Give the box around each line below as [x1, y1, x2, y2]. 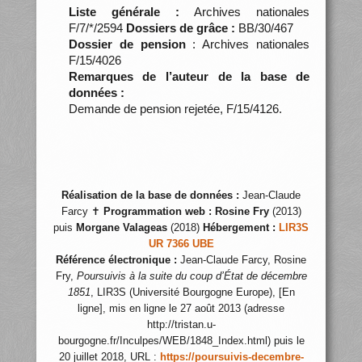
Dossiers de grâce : [125, 20, 238, 35]
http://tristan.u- [146, 319, 216, 330]
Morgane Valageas [76, 222, 167, 234]
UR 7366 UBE [148, 238, 214, 250]
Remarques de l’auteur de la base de [68, 69, 310, 83]
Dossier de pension [68, 36, 186, 51]
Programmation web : [103, 206, 212, 217]
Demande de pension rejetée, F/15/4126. [68, 101, 282, 116]
